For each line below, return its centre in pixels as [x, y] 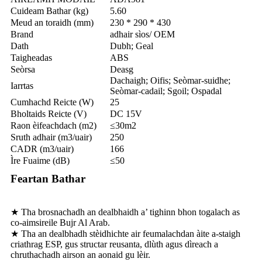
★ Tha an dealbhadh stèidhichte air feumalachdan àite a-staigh [125, 233]
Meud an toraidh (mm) [52, 22]
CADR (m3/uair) [42, 149]
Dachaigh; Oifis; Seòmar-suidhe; [170, 80]
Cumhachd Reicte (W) [52, 102]
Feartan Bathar [48, 178]
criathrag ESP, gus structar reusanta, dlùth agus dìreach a [114, 244]
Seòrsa [23, 69]
